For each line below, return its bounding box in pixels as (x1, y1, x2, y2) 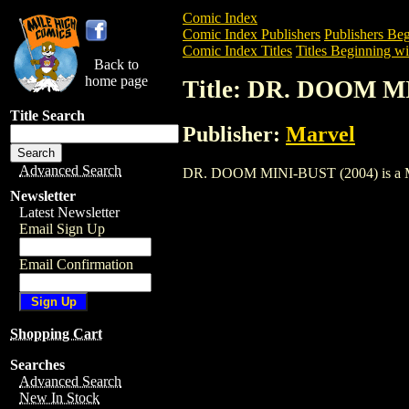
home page (85, 73, 148, 89)
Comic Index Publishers (183, 26, 320, 42)
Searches (10, 357, 65, 372)
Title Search (10, 108, 85, 123)
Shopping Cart (10, 326, 102, 341)
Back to (94, 57, 139, 72)
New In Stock (19, 390, 100, 405)
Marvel (286, 121, 355, 146)
